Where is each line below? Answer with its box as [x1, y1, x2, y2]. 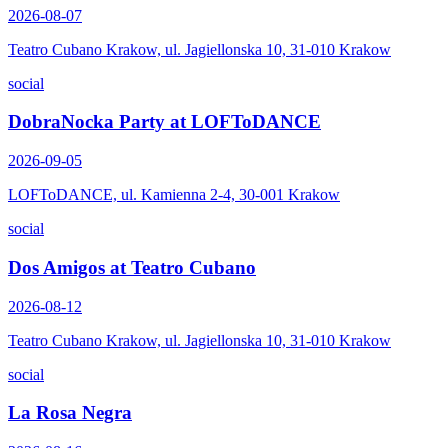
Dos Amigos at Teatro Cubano [8, 256, 256, 278]
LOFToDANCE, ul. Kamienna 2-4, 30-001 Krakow [8, 186, 340, 204]
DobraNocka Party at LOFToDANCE [8, 111, 321, 133]
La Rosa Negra [8, 402, 132, 424]
